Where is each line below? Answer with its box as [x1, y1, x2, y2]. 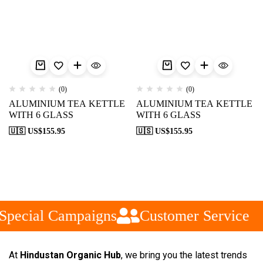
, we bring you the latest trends [121, 249, 247, 261]
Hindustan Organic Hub [20, 249, 121, 261]
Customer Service [131, 207, 241, 224]
